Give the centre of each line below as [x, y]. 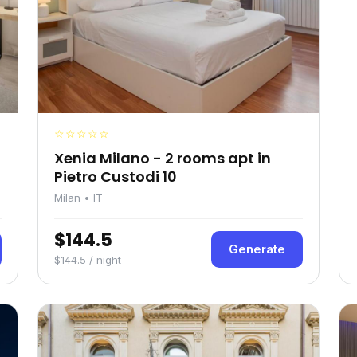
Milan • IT [78, 198]
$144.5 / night [88, 260]
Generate [257, 249]
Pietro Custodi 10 [116, 177]
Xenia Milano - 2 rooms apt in [163, 158]
